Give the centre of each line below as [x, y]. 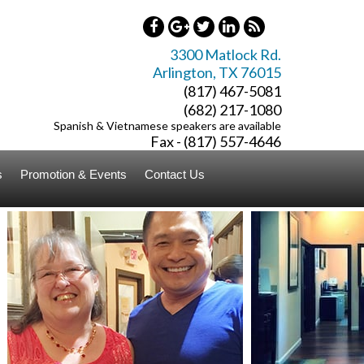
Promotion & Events [74, 175]
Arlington [182, 72]
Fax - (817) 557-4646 [215, 141]
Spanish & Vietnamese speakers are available [167, 126]
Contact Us [175, 175]
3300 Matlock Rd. [225, 54]
